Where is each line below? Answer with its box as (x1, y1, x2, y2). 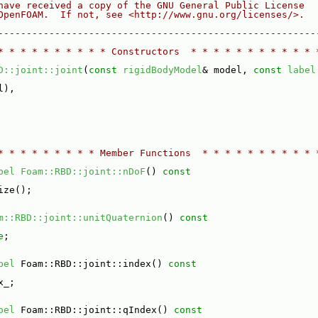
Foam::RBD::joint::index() (15, 258, 163, 269)
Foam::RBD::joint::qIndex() (15, 305, 168, 315)
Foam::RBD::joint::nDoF (21, 166, 146, 177)
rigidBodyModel (123, 65, 202, 75)
